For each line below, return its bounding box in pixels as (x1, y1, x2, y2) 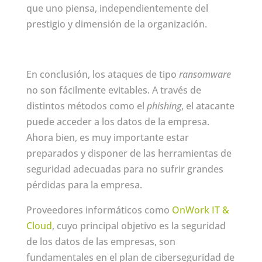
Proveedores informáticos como (26, 203, 172, 216)
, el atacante (181, 99, 235, 112)
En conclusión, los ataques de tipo (26, 67, 179, 81)
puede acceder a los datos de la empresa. (26, 115, 209, 128)
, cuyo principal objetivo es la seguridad (51, 219, 226, 232)
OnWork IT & (171, 203, 229, 216)
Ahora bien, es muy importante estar (26, 130, 189, 144)
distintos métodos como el (26, 99, 147, 112)
